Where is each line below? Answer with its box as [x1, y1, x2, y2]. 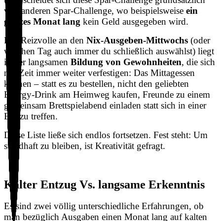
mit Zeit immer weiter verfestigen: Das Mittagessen [4, 67, 195, 78]
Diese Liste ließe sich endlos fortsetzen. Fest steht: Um [4, 129, 208, 140]
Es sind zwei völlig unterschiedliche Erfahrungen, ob [4, 201, 204, 212]
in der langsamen [4, 56, 71, 67]
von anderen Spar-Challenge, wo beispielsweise [4, 5, 186, 16]
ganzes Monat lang [4, 16, 80, 27]
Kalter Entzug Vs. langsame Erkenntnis [4, 178, 205, 191]
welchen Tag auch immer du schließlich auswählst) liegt [4, 45, 214, 56]
